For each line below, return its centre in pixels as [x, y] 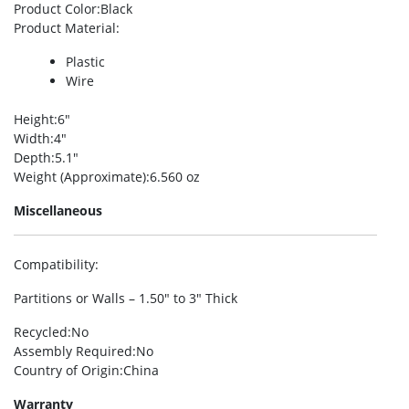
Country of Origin [67, 370]
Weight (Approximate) [80, 177]
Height [34, 119]
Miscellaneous [58, 210]
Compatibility [54, 264]
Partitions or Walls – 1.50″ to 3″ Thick [126, 298]
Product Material [65, 28]
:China [139, 370]
